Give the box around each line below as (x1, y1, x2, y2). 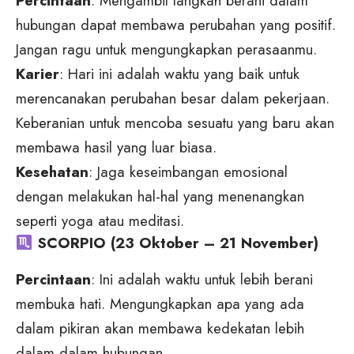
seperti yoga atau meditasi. (16, 209, 184, 232)
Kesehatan (16, 160, 88, 183)
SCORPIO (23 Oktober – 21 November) (32, 232, 319, 254)
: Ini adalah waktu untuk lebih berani (91, 268, 313, 290)
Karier (16, 62, 59, 85)
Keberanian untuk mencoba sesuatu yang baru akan (16, 111, 334, 134)
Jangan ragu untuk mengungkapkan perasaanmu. (16, 38, 317, 60)
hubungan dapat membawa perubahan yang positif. (16, 13, 336, 36)
